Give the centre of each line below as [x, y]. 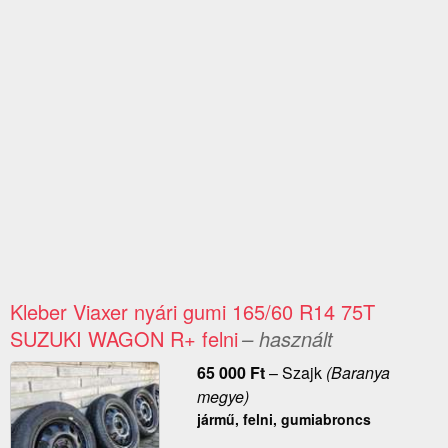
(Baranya [355, 373]
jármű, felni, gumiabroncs [283, 419]
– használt [287, 339]
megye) [222, 397]
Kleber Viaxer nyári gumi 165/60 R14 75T [192, 312]
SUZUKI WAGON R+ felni [124, 339]
